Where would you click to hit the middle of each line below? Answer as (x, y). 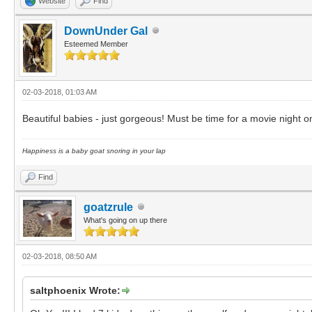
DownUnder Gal (106, 31)
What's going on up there (125, 220)
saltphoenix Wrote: (75, 290)
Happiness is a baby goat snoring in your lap (94, 150)
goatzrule (108, 207)
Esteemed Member (96, 44)
